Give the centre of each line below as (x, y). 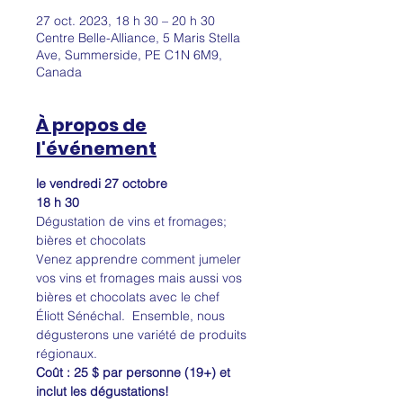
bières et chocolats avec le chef (130, 297)
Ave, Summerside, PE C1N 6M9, (129, 55)
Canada (59, 72)
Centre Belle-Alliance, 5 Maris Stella (138, 38)
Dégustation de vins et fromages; (133, 221)
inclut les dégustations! (103, 391)
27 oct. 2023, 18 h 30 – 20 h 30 (125, 21)
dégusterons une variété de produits (143, 335)
